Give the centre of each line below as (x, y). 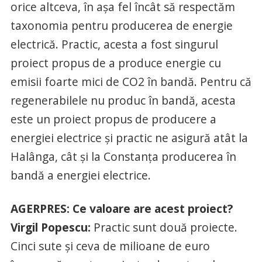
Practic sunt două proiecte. (164, 227)
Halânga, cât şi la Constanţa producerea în (123, 156)
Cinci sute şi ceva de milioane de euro (110, 246)
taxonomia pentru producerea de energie (121, 25)
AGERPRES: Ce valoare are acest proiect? (121, 208)
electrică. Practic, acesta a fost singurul (114, 44)
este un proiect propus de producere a (113, 119)
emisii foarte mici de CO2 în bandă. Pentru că (131, 81)
